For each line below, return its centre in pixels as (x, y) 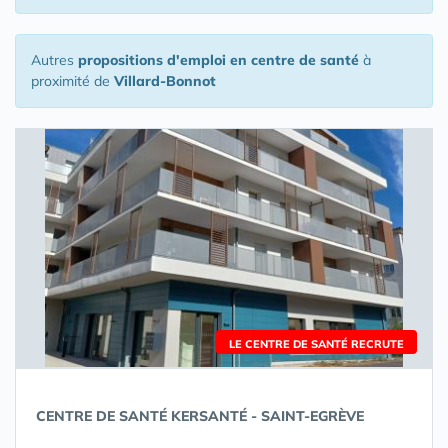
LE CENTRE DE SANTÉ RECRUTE (316, 344)
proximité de (72, 81)
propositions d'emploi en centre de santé (218, 60)
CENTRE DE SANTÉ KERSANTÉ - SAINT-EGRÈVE (200, 416)
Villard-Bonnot (165, 81)
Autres (54, 60)
